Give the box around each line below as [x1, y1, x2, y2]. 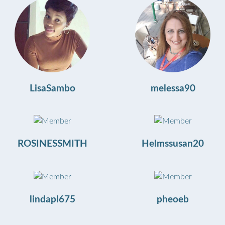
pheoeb [157, 194, 189, 204]
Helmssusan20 [142, 139, 204, 149]
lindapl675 [29, 194, 75, 204]
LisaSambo [29, 83, 75, 93]
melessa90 [150, 83, 195, 93]
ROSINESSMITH [17, 139, 87, 149]
